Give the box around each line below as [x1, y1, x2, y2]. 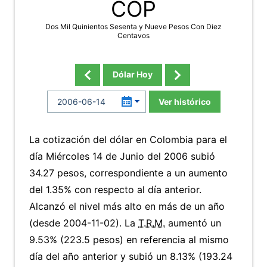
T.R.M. [138, 217, 165, 229]
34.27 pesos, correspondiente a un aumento [29, 167, 228, 179]
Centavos [117, 31, 150, 40]
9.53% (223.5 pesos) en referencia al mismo [29, 234, 229, 246]
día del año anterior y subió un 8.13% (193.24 [29, 250, 232, 262]
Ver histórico [158, 97, 211, 107]
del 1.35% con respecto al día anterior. [29, 184, 201, 195]
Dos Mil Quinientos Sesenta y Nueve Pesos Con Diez [45, 22, 222, 31]
